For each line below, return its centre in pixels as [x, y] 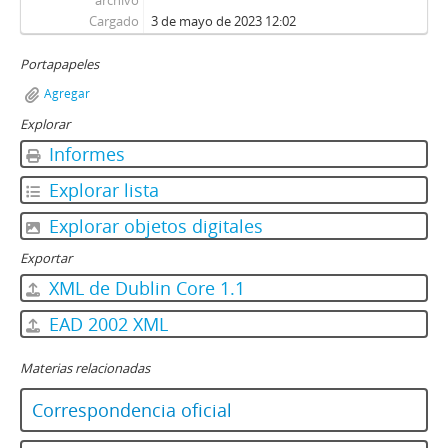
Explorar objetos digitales [153, 226]
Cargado [113, 21]
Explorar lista [101, 190]
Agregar [67, 93]
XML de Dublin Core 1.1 [144, 288]
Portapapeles [59, 64]
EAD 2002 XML [106, 324]
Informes [84, 154]
